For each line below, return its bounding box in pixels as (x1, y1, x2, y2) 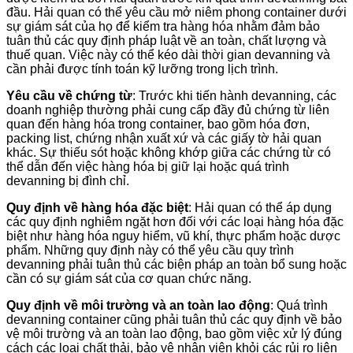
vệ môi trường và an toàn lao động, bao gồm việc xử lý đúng (6, 326, 342, 340)
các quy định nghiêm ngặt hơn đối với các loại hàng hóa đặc (6, 214, 344, 229)
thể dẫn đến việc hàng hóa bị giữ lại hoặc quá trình (6, 159, 289, 173)
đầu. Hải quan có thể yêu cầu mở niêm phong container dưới (6, 5, 347, 19)
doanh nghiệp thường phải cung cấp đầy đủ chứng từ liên (6, 102, 329, 117)
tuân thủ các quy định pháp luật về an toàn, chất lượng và (6, 33, 326, 47)
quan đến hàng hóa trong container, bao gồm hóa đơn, (6, 117, 310, 131)
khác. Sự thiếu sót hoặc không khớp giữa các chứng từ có (6, 145, 331, 159)
